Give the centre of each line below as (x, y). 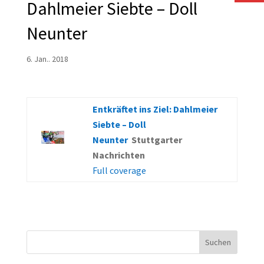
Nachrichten (118, 155)
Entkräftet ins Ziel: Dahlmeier (155, 109)
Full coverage (119, 171)
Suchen (218, 242)
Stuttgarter (156, 140)
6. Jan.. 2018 (47, 59)
